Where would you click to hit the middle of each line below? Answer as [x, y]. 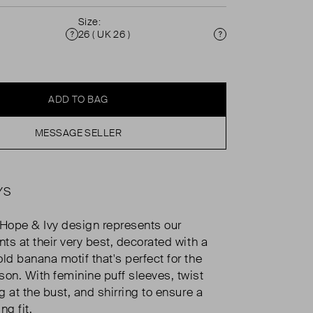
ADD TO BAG [78, 99]
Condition [97, 42]
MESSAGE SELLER [78, 133]
